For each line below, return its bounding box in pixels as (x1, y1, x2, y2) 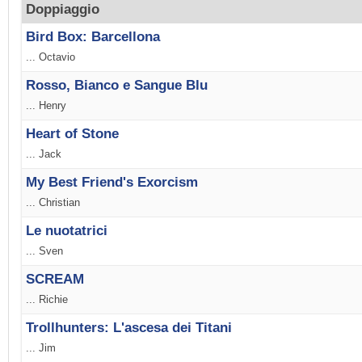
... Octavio (26, 51, 75, 64)
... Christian (26, 196, 80, 209)
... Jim (26, 342, 56, 355)
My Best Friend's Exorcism (26, 175, 198, 191)
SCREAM (26, 271, 84, 288)
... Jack (26, 148, 61, 161)
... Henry (26, 99, 66, 112)
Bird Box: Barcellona (26, 29, 160, 45)
